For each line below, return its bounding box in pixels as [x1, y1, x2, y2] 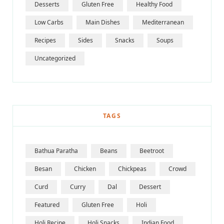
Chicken [74, 164, 96, 173]
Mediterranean [142, 18, 184, 27]
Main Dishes [85, 18, 120, 27]
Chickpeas [118, 164, 146, 173]
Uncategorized [34, 54, 75, 63]
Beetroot [139, 146, 164, 155]
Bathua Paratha [34, 146, 78, 155]
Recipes [34, 36, 56, 45]
